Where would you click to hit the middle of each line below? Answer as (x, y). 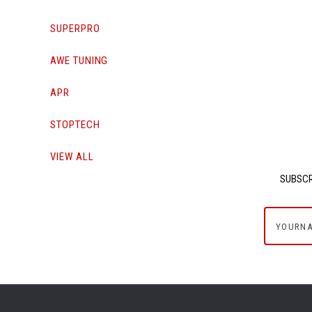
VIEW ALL (72, 156)
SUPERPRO (75, 28)
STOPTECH (75, 124)
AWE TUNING (79, 60)
